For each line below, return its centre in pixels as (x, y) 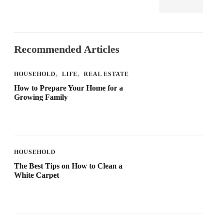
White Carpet (37, 175)
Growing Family (41, 97)
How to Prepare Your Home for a (69, 88)
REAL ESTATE (106, 74)
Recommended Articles (67, 49)
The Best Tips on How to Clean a (68, 166)
